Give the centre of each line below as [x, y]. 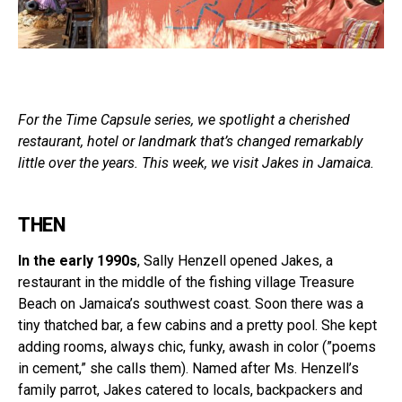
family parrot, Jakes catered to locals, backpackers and [190, 390]
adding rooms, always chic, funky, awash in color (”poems [197, 347]
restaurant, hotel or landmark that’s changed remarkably [190, 141]
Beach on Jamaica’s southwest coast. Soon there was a [191, 304]
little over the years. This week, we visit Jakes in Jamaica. [196, 163]
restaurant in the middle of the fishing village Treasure [186, 282]
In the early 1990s [78, 261]
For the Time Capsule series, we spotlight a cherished [184, 120]
